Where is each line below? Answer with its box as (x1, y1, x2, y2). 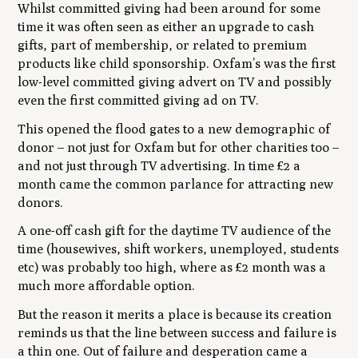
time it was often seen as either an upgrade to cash (18, 18, 315, 34)
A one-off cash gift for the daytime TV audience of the (18, 223, 332, 239)
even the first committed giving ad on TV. (18, 92, 260, 108)
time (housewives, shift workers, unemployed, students (18, 241, 340, 257)
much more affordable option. (18, 278, 196, 294)
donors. (18, 194, 64, 210)
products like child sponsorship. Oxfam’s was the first (18, 55, 336, 71)
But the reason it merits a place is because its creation (18, 307, 332, 323)
